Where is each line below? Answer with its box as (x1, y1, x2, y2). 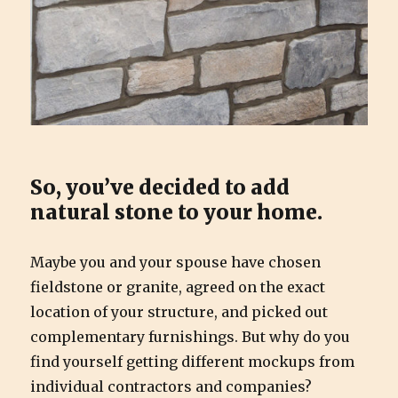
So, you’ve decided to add (30, 173, 291, 200)
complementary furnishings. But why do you (30, 327, 351, 346)
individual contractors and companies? (30, 377, 313, 395)
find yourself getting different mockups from (30, 352, 355, 370)
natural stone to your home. (30, 198, 323, 225)
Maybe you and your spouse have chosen (30, 252, 322, 271)
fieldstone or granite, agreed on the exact (30, 277, 326, 296)
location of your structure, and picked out (30, 302, 329, 321)
